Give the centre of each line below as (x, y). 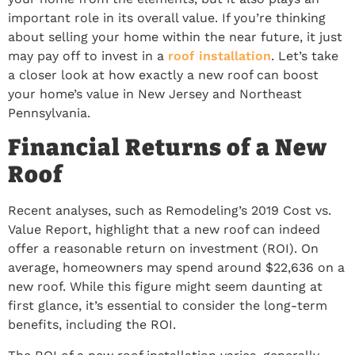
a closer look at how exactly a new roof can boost (163, 74)
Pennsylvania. (49, 113)
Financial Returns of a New (168, 148)
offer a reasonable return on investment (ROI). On (163, 249)
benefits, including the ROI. (92, 325)
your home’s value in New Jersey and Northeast (155, 94)
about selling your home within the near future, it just (175, 36)
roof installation (219, 55)
